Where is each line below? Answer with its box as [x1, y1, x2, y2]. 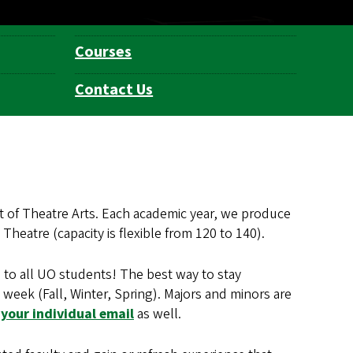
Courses [75, 41, 132, 64]
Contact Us [75, 79, 154, 102]
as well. [134, 304, 181, 325]
